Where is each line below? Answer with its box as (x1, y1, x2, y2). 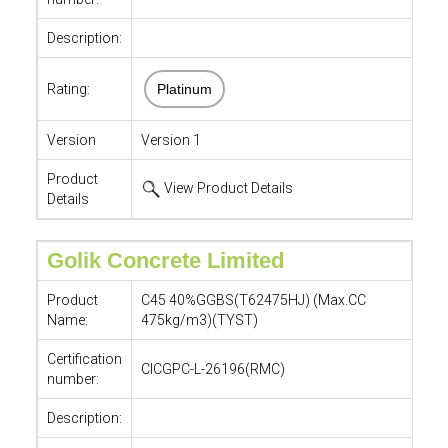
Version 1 (140, 132, 201, 148)
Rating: (46, 81, 90, 97)
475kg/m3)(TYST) (140, 312, 258, 328)
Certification (46, 351, 122, 367)
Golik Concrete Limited (46, 248, 284, 273)
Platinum (152, 81, 216, 97)
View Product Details (160, 180, 293, 196)
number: (46, 371, 99, 387)
